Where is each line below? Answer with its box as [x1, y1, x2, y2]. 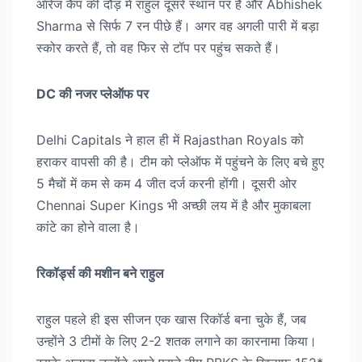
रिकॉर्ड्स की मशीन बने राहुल [36, 265, 164, 282]
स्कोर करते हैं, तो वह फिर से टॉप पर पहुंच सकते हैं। [36, 40, 280, 57]
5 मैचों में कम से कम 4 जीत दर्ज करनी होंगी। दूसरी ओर [36, 175, 297, 192]
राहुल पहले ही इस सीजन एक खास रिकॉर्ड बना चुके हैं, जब [36, 311, 306, 328]
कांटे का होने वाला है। [36, 219, 140, 236]
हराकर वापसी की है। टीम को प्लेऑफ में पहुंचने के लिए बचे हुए [36, 154, 324, 170]
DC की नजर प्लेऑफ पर [36, 86, 149, 103]
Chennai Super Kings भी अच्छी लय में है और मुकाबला [36, 197, 311, 214]
